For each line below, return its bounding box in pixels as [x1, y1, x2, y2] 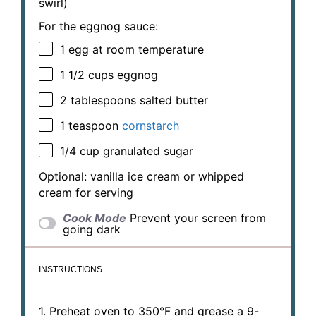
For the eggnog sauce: [39, 18, 158, 33]
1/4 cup [60, 144, 99, 159]
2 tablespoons [60, 93, 136, 108]
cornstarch [122, 119, 179, 133]
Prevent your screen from [130, 210, 267, 225]
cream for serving [39, 185, 133, 200]
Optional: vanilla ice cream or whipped [39, 169, 244, 183]
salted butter [136, 93, 208, 108]
